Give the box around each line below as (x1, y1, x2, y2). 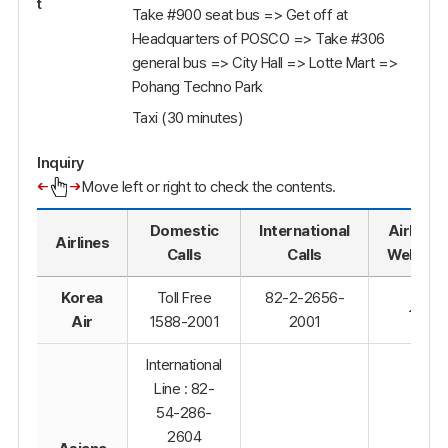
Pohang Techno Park (131, 76, 263, 96)
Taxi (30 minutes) (131, 107, 242, 127)
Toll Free (156, 288, 212, 308)
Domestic (149, 221, 219, 241)
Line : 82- (154, 379, 214, 399)
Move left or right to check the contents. (82, 177, 336, 197)
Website (387, 245, 446, 265)
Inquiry (37, 153, 84, 173)
